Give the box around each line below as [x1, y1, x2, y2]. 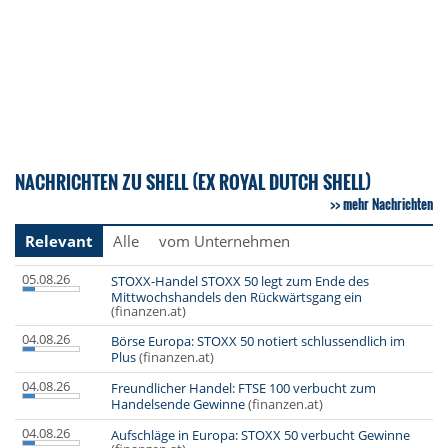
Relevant [25, 231, 93, 251]
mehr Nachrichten [343, 194, 433, 214]
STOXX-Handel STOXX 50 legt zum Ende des [111, 272, 369, 290]
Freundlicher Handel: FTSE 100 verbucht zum [111, 379, 376, 397]
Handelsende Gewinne [111, 395, 245, 413]
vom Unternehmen [159, 231, 290, 251]
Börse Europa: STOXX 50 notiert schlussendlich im [111, 332, 405, 350]
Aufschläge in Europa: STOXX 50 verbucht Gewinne [111, 426, 410, 444]
